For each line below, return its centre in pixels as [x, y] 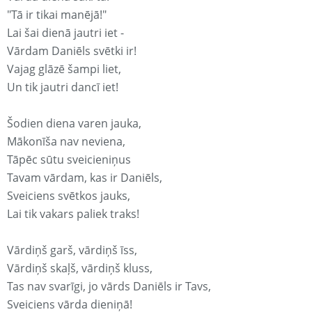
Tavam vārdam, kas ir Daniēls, [85, 178]
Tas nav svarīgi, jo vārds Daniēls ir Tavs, [109, 287]
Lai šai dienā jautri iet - [65, 33]
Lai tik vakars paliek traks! [73, 214]
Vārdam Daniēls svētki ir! [72, 51]
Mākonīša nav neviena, [66, 142]
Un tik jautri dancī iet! [63, 87]
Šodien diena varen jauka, [74, 124]
